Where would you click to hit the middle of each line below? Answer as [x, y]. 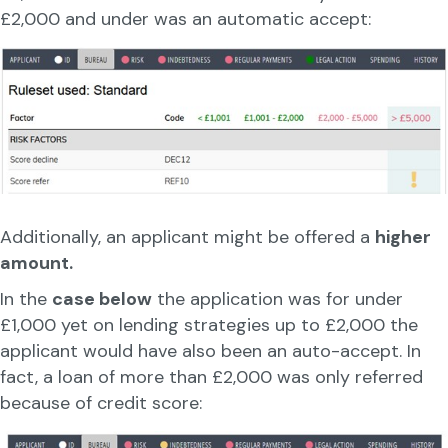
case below [102, 298]
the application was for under [277, 298]
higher [403, 236]
